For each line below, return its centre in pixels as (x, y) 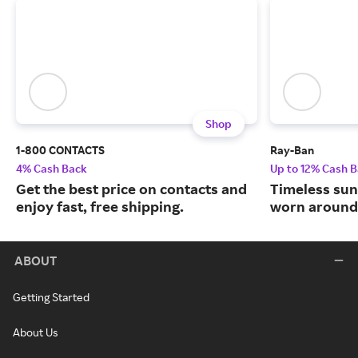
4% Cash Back (52, 169)
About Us (35, 332)
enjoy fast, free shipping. (100, 207)
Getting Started (51, 297)
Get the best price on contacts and (131, 189)
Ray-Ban (292, 150)
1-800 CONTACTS (60, 150)
